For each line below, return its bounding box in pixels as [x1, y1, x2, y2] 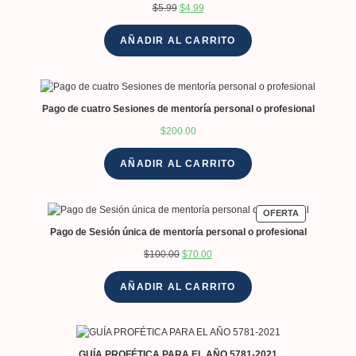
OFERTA [262, 208, 299, 219]
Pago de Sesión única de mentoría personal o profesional [49, 226, 307, 238]
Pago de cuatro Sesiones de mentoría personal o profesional [41, 103, 315, 114]
